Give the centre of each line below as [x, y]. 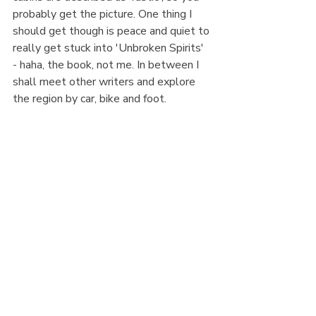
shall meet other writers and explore [105, 82]
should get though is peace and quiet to [113, 31]
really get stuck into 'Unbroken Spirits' [110, 48]
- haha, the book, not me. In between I [107, 65]
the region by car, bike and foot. [91, 99]
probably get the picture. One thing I [104, 14]
